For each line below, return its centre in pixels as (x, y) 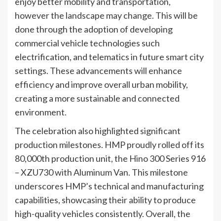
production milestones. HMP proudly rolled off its (110, 144)
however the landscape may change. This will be (106, 15)
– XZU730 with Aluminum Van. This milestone (101, 172)
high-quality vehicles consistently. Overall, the (103, 213)
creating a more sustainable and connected (97, 98)
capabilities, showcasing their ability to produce (105, 200)
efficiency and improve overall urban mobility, (101, 84)
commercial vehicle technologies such (87, 43)
